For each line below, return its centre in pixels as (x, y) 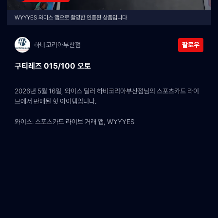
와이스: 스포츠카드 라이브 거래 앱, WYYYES (74, 122)
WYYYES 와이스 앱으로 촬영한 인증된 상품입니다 (71, 18)
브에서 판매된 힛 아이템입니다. (55, 101)
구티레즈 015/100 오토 (53, 66)
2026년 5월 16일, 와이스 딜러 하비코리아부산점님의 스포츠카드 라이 (107, 91)
